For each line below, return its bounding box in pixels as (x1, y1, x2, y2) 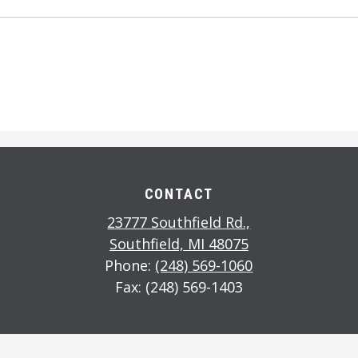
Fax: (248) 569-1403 (114, 277, 243, 297)
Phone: (105, 256, 156, 276)
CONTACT (144, 185, 214, 203)
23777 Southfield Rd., (107, 213, 251, 233)
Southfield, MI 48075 (109, 234, 249, 254)
